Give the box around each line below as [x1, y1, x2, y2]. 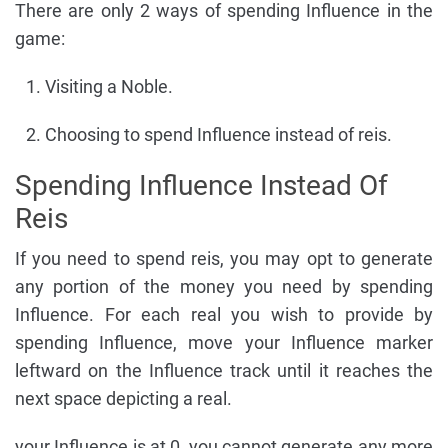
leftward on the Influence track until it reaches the [15, 359, 433, 381]
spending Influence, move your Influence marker [15, 331, 433, 353]
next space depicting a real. [15, 387, 232, 409]
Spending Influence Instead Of [15, 168, 388, 202]
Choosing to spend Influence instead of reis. [45, 123, 392, 145]
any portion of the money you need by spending [15, 275, 433, 297]
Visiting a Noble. [45, 75, 173, 97]
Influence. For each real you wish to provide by [15, 303, 433, 325]
